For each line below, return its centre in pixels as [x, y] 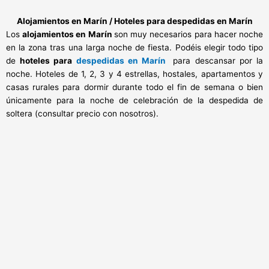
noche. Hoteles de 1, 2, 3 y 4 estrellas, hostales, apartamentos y [134, 74]
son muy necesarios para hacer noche [189, 35]
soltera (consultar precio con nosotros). [82, 114]
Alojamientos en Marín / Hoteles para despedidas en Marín [134, 21]
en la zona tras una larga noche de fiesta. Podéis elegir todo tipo [134, 48]
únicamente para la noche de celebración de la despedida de [134, 101]
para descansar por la [218, 61]
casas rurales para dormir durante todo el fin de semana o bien [134, 87]
